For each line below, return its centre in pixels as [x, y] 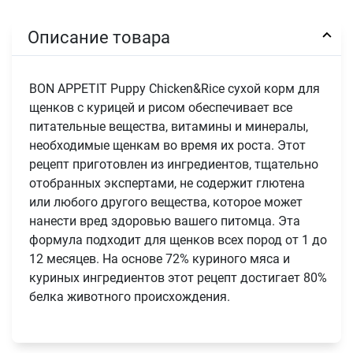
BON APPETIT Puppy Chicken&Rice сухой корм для [175, 89]
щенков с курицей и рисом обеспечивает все [161, 108]
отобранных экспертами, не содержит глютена [167, 184]
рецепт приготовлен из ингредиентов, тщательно [174, 165]
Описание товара [99, 37]
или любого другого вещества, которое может [166, 203]
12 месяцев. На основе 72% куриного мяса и [160, 259]
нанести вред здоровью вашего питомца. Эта [165, 221]
